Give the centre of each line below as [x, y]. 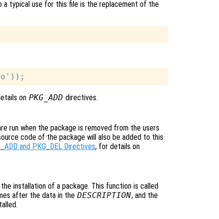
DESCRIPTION [104, 196]
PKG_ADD [46, 98]
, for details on [118, 147]
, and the [144, 196]
